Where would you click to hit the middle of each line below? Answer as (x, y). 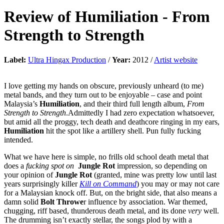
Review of (39, 17)
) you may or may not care (178, 183)
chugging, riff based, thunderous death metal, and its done (96, 210)
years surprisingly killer (42, 183)
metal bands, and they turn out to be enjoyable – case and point (103, 94)
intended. (18, 139)
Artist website (176, 59)
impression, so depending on (161, 165)
